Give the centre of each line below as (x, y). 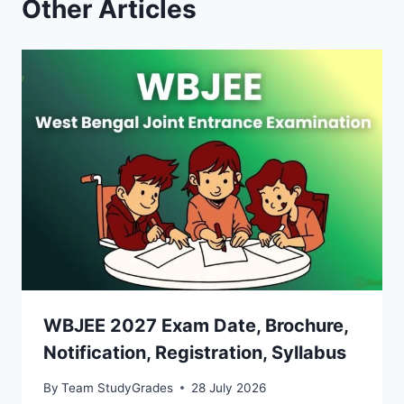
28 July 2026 (229, 387)
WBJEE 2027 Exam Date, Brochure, (196, 326)
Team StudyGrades (118, 387)
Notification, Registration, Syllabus (195, 353)
